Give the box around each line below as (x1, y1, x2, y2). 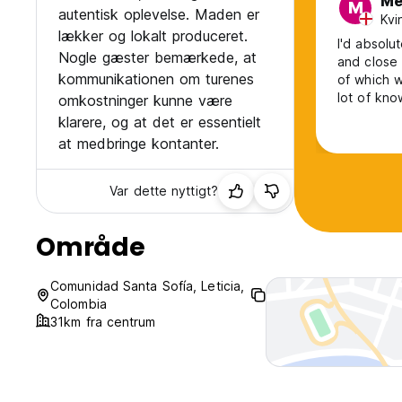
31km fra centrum (50, 314, 156, 330)
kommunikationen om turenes (58, 70, 254, 89)
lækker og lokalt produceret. (58, 27, 248, 46)
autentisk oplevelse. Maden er (58, 5, 259, 24)
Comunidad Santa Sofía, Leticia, (50, 278, 245, 294)
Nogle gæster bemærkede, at (58, 48, 257, 67)
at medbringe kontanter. (58, 135, 219, 153)
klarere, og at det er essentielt (58, 113, 261, 132)
